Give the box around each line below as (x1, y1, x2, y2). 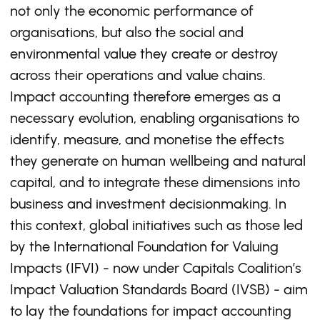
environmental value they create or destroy (10, 45, 279, 62)
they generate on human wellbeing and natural (10, 152, 306, 169)
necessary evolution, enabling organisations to (10, 109, 299, 126)
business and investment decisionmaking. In (10, 195, 286, 212)
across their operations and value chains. (10, 66, 266, 84)
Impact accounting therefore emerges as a (10, 88, 281, 105)
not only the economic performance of (10, 2, 254, 19)
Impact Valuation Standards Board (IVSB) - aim (10, 281, 308, 298)
